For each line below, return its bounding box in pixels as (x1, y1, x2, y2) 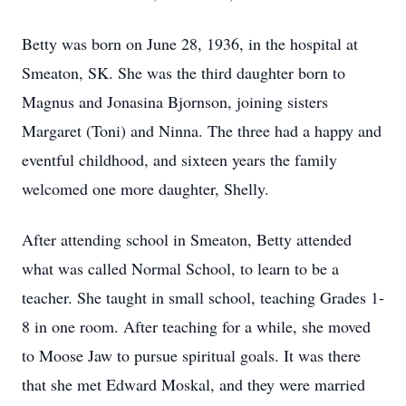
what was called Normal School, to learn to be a (22, 257, 339, 279)
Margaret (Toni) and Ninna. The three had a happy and (22, 120, 382, 141)
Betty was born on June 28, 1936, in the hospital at (22, 33, 358, 54)
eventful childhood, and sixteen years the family (22, 149, 337, 170)
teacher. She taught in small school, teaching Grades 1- (22, 286, 384, 308)
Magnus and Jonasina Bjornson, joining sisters (22, 91, 328, 112)
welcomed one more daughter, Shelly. (22, 178, 269, 199)
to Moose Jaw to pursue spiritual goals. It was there (22, 344, 361, 366)
